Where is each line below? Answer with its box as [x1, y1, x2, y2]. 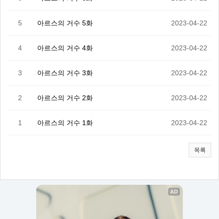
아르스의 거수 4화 [37, 44, 93, 52]
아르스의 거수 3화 [37, 69, 93, 77]
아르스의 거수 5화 [37, 19, 93, 27]
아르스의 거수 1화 [37, 119, 93, 127]
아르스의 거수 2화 [37, 94, 93, 102]
